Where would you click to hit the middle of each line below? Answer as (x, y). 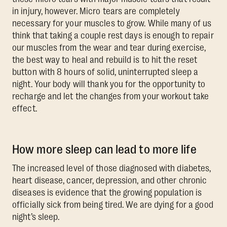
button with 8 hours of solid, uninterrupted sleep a (105, 72)
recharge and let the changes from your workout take (111, 97)
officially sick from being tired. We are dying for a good (113, 205)
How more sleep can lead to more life (104, 150)
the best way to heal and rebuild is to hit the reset (105, 60)
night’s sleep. (36, 217)
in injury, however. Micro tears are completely (96, 11)
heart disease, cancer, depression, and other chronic (110, 181)
